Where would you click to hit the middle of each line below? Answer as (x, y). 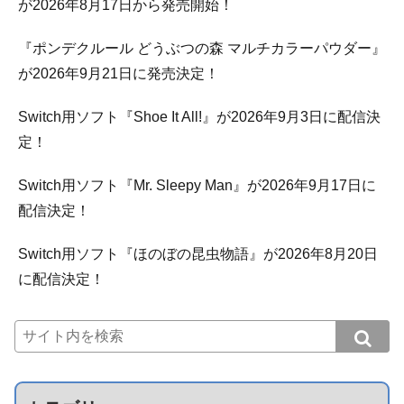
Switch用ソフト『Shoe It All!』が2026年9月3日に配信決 (199, 117)
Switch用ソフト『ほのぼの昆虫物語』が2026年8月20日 (198, 254)
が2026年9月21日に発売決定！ (119, 74)
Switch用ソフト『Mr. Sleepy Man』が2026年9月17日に (197, 186)
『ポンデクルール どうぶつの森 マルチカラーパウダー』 (202, 49)
